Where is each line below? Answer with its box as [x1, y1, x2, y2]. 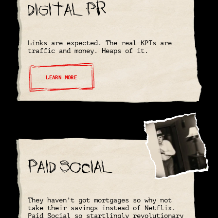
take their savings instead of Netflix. [28, 204, 176, 212]
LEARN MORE [46, 74, 77, 81]
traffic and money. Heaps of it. [28, 47, 149, 55]
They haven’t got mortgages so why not [28, 196, 172, 204]
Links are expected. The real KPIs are [28, 39, 172, 47]
